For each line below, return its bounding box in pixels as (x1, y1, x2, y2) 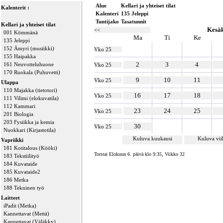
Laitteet (1, 195, 20, 201)
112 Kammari (3, 103, 35, 109)
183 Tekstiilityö (3, 153, 39, 159)
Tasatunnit (121, 18, 146, 24)
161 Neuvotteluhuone (3, 61, 54, 67)
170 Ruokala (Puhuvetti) (3, 69, 60, 75)
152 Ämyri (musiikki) (3, 45, 54, 51)
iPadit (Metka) (3, 203, 36, 209)
